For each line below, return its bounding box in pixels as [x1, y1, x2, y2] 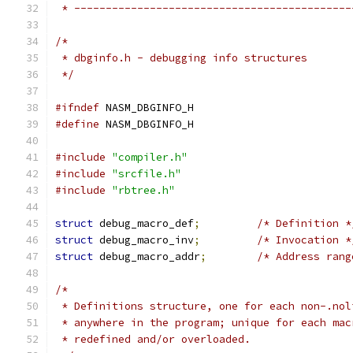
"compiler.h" [112, 150, 188, 164]
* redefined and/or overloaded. [55, 333, 251, 346]
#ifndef [55, 101, 99, 114]
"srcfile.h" [112, 167, 181, 180]
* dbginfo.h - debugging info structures [55, 51, 307, 65]
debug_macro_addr [93, 250, 200, 263]
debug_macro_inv [93, 233, 194, 247]
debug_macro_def [93, 217, 194, 230]
